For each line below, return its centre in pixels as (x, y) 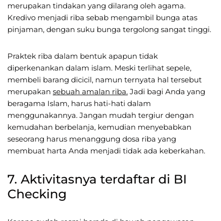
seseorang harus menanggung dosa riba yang (92, 139)
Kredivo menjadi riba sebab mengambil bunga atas (102, 17)
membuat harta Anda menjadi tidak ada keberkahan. (106, 150)
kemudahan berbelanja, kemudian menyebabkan (99, 127)
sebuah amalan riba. (90, 91)
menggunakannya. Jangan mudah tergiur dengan (101, 115)
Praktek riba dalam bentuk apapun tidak (83, 56)
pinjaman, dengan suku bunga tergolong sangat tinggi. (109, 29)
